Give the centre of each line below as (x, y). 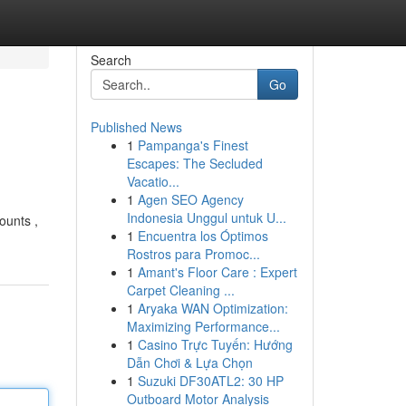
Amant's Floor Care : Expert (217, 272)
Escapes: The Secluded (194, 163)
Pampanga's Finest (193, 145)
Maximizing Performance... (203, 326)
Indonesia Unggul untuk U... (206, 217)
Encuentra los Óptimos (203, 236)
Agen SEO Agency (190, 199)
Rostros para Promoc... (193, 254)
